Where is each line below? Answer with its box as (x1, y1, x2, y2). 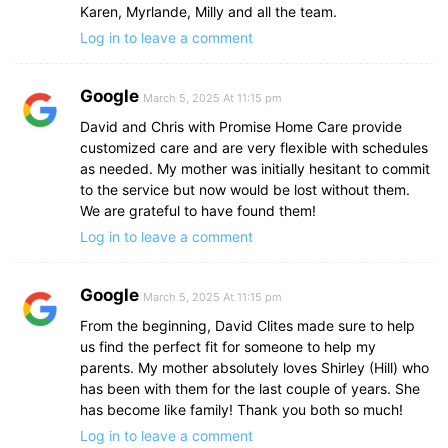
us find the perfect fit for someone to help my (80, 338, 376, 356)
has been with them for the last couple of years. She (80, 380, 420, 398)
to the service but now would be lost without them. (80, 181, 410, 199)
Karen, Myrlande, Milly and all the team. (80, 3, 337, 21)
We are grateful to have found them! (80, 202, 316, 220)
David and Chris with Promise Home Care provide (80, 118, 402, 136)
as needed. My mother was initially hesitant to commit (80, 160, 430, 178)
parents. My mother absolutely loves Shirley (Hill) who (80, 359, 429, 377)
